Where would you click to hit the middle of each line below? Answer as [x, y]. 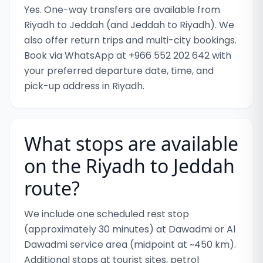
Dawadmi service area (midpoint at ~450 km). [130, 245]
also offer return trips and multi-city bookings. [130, 40]
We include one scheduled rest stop [107, 214]
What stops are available [131, 144]
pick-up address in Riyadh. [84, 86]
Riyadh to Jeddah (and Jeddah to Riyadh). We [129, 25]
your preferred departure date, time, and [119, 71]
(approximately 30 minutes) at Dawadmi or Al [130, 229]
